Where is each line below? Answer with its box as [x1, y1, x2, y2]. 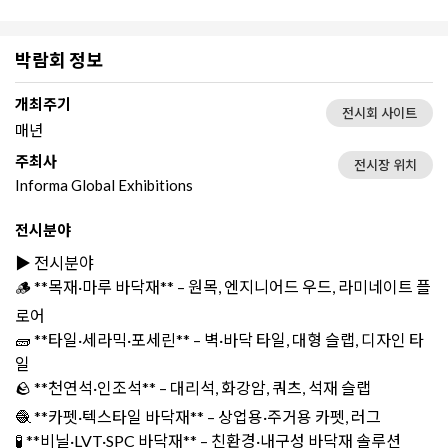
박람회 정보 [15, 48, 103, 71]
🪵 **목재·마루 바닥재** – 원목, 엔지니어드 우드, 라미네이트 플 [15, 276, 431, 296]
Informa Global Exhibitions [15, 175, 193, 194]
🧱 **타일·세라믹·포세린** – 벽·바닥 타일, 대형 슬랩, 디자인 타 [15, 329, 424, 349]
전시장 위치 [354, 156, 417, 173]
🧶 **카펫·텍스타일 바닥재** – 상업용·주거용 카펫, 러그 [15, 406, 387, 426]
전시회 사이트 [342, 104, 417, 121]
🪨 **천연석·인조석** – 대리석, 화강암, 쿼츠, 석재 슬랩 [15, 377, 377, 397]
